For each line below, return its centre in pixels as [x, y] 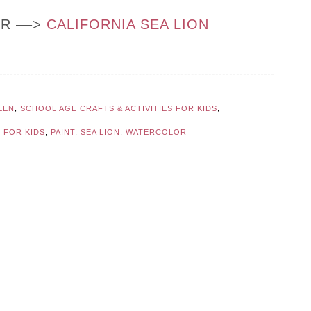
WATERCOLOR [156, 132]
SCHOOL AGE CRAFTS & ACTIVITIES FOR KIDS [119, 109]
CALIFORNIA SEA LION [128, 25]
